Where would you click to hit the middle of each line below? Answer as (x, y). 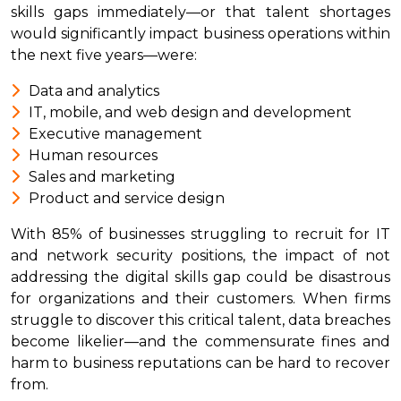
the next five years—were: (106, 55)
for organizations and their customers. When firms (200, 298)
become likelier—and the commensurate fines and (200, 341)
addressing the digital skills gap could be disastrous (200, 277)
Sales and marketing (102, 176)
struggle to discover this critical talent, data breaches (200, 320)
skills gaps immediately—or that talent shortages (200, 12)
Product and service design (127, 198)
